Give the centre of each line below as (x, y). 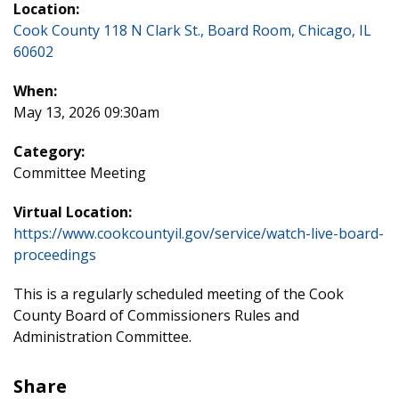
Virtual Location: (73, 212)
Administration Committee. (102, 337)
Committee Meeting (80, 173)
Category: (49, 151)
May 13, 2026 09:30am (86, 112)
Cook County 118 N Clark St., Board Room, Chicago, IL (192, 30)
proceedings (55, 255)
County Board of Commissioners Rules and (156, 315)
